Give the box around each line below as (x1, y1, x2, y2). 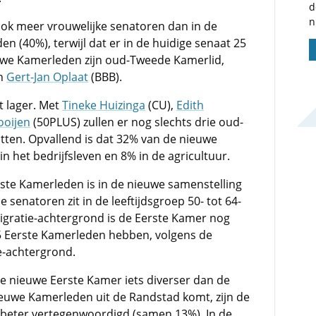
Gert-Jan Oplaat (6, 69, 88, 85)
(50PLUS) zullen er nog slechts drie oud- (30, 114, 243, 130)
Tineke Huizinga (62, 97, 145, 113)
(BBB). (88, 69, 122, 85)
